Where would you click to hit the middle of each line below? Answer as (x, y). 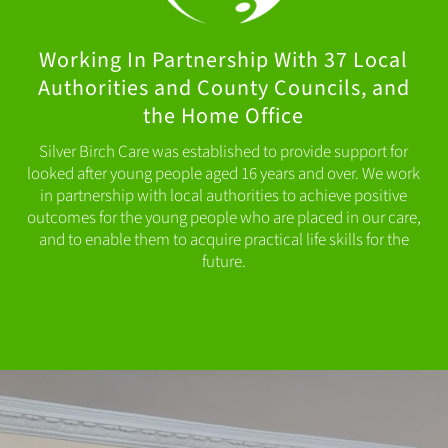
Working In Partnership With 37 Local (224, 60)
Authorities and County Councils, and (223, 88)
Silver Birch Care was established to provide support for (224, 152)
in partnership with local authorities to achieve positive (224, 196)
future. (223, 262)
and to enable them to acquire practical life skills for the (223, 240)
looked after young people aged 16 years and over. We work (224, 174)
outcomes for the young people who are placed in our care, (223, 218)
